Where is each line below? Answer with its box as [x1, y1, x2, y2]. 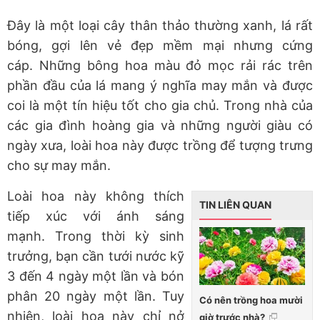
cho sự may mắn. [7, 158, 111, 174]
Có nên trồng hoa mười [199, 294, 303, 306]
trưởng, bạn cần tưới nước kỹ [7, 249, 184, 264]
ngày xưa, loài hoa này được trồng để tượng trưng [7, 138, 313, 154]
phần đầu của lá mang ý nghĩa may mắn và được [7, 78, 313, 94]
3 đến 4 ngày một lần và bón [7, 269, 184, 284]
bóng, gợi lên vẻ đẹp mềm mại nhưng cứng [7, 38, 313, 54]
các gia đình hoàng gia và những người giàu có [7, 118, 313, 134]
